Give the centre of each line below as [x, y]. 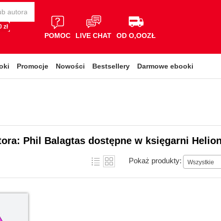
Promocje [33, 66]
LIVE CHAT [93, 35]
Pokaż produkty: [155, 160]
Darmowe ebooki [165, 66]
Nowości [70, 66]
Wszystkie [201, 162]
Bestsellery [111, 66]
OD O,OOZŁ [136, 35]
